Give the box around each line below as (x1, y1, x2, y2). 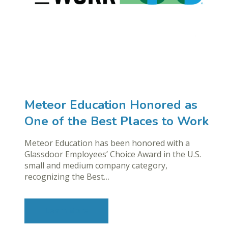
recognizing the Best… (24, 170, 109, 182)
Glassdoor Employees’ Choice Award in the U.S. (24, 148, 201, 160)
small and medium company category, (24, 159, 167, 171)
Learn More (44, 205, 89, 217)
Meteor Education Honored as (24, 96, 197, 113)
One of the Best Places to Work (24, 112, 209, 129)
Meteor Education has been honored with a (24, 137, 190, 149)
